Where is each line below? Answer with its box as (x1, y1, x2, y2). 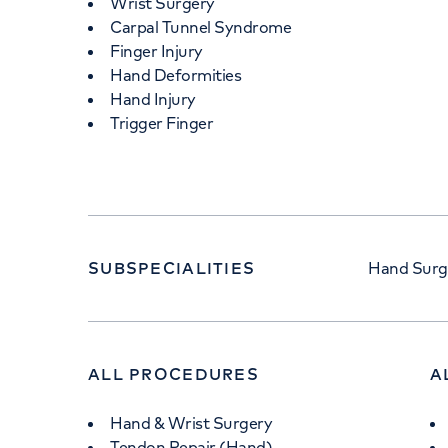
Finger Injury (110, 41, 207, 61)
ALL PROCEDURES (88, 364, 259, 384)
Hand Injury (110, 89, 200, 109)
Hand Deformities (110, 65, 245, 85)
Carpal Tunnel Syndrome (110, 17, 292, 37)
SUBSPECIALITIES (88, 258, 256, 278)
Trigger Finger (110, 113, 217, 133)
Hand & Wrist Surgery (110, 413, 273, 433)
